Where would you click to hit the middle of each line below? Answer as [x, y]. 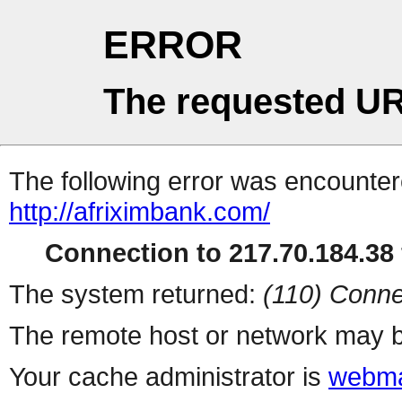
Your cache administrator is [169, 377]
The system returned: [136, 294]
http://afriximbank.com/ [140, 212]
